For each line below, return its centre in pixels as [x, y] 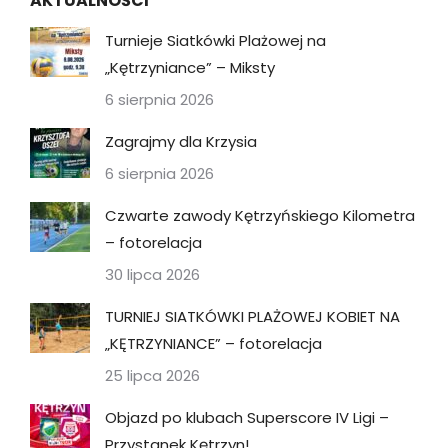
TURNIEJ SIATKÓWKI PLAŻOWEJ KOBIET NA [252, 316]
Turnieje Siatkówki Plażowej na [215, 40]
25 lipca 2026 [152, 375]
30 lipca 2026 [152, 274]
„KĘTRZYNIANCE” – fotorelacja [213, 343]
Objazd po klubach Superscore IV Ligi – [247, 417]
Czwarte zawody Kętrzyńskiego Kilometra [260, 215]
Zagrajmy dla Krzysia [181, 141]
